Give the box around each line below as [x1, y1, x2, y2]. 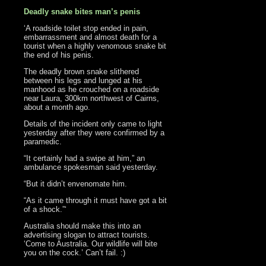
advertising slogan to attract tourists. [24, 230, 150, 240]
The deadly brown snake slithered [24, 67, 140, 77]
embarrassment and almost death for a [24, 33, 157, 42]
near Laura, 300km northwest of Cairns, [24, 94, 160, 103]
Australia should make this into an [24, 221, 141, 231]
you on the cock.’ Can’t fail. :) [24, 248, 126, 258]
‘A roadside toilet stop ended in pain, [24, 24, 149, 33]
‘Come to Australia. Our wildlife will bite [24, 239, 158, 249]
